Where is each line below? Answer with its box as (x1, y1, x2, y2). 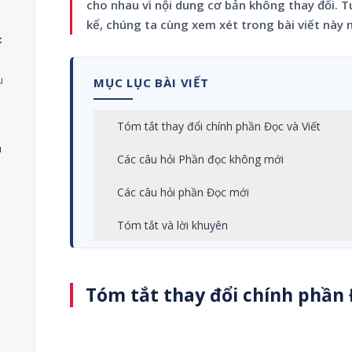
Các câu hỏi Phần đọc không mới (117, 152, 284, 167)
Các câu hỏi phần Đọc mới (117, 185, 249, 200)
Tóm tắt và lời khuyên (117, 218, 228, 233)
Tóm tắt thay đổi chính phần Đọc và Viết (117, 119, 321, 134)
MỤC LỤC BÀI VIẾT (93, 75, 209, 90)
